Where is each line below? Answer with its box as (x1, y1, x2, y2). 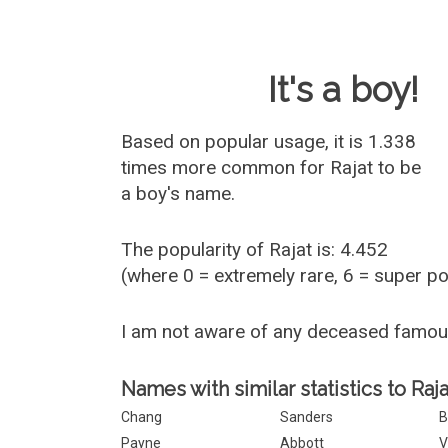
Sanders (280, 409, 334, 425)
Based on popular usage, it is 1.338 (121, 130, 417, 153)
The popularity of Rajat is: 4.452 (121, 238, 389, 261)
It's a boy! (268, 69, 420, 110)
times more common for (121, 156, 331, 179)
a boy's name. (121, 182, 236, 205)
